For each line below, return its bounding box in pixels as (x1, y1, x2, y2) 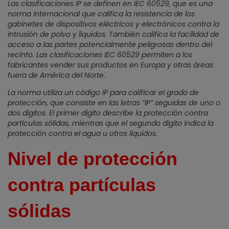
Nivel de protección (8, 148, 177, 169)
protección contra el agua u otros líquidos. (8, 128, 157, 139)
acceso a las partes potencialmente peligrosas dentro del (8, 39, 212, 50)
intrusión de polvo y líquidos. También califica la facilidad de (8, 29, 219, 39)
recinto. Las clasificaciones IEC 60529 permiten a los (8, 50, 192, 60)
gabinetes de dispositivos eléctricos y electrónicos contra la (8, 19, 219, 29)
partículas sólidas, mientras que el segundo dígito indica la (8, 118, 214, 128)
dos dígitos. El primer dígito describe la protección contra (8, 108, 208, 118)
